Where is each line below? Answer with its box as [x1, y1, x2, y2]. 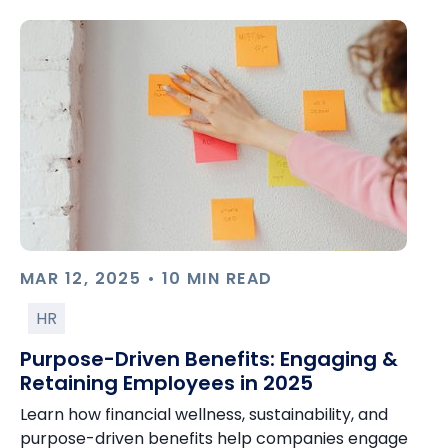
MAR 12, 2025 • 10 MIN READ [20, 267, 273, 290]
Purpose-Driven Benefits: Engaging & [20, 345, 398, 373]
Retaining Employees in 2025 [20, 369, 313, 397]
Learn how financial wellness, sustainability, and [20, 403, 388, 426]
